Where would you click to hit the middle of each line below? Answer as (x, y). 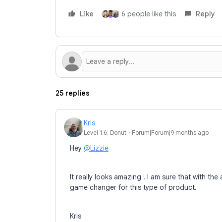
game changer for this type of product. (133, 187)
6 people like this (149, 14)
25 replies (73, 93)
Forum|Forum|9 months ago (170, 132)
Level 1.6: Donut (105, 132)
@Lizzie (96, 148)
